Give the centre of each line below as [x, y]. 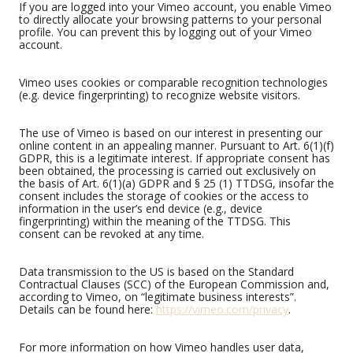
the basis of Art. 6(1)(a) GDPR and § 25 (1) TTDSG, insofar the [176, 184]
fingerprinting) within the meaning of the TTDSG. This [155, 221]
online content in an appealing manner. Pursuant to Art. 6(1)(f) [176, 146]
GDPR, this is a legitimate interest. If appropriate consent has [175, 158]
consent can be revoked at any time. [111, 234]
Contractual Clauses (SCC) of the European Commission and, [174, 284]
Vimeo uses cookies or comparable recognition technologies [173, 83]
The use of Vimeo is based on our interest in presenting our [171, 133]
